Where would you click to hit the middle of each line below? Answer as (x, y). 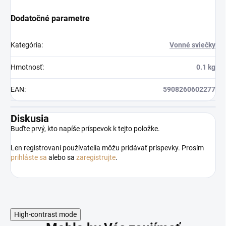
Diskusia (30, 119)
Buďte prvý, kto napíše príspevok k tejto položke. (85, 129)
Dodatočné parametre (50, 19)
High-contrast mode (45, 215)
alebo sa (62, 158)
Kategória (26, 45)
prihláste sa (29, 158)
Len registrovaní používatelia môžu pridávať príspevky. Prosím (107, 148)
